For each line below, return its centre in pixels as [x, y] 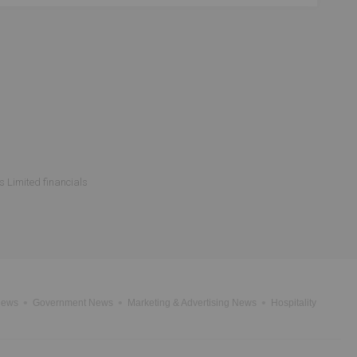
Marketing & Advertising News [192, 303]
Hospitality [294, 303]
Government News [73, 303]
